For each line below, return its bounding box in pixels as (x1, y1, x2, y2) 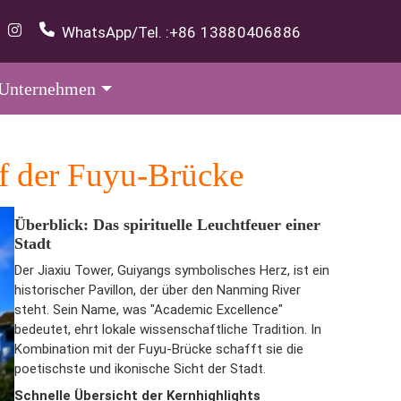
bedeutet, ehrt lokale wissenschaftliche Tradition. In (14, 321, 321, 337)
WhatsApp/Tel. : (62, 22, 169, 41)
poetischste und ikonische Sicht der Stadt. (14, 361, 266, 377)
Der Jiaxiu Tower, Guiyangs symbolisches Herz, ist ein (14, 262, 329, 278)
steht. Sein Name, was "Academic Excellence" (14, 302, 283, 318)
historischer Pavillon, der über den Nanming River (14, 282, 301, 298)
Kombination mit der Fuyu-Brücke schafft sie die (14, 341, 303, 357)
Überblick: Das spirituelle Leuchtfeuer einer (14, 216, 320, 234)
